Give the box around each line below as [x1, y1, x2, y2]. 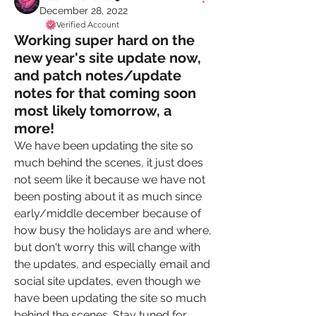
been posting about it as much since [14, 190, 202, 203]
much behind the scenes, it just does [14, 156, 203, 169]
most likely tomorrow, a [14, 102, 171, 119]
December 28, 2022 [39, 5, 128, 16]
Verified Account [56, 19, 119, 30]
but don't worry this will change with [14, 241, 200, 254]
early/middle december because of [14, 207, 201, 220]
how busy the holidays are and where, [14, 224, 212, 237]
